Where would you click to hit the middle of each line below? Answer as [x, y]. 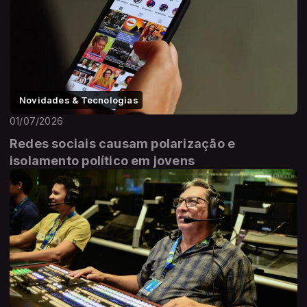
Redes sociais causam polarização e [123, 143]
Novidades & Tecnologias [79, 100]
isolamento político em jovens [102, 160]
